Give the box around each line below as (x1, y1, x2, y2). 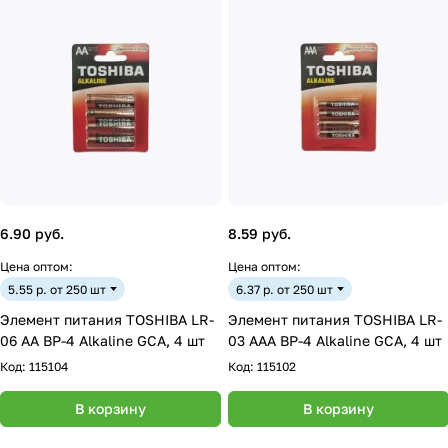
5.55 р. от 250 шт (8, 281, 106, 297)
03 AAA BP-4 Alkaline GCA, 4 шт (228, 332, 442, 349)
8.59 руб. (228, 225, 291, 242)
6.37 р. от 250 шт (236, 281, 333, 297)
